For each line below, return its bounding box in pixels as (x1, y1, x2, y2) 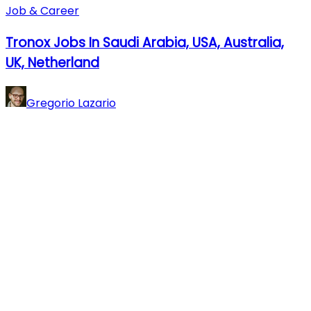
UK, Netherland (6, 53, 99, 72)
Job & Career (6, 3, 79, 19)
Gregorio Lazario (26, 94, 116, 111)
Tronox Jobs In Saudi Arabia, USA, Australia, (6, 33, 284, 52)
